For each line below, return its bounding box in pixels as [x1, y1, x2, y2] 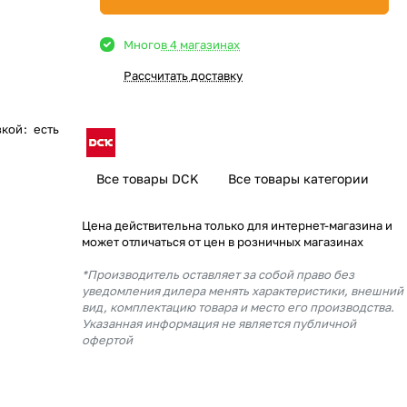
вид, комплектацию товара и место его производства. [82, 300, 394, 314]
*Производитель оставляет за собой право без [82, 267, 354, 282]
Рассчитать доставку [124, 68, 243, 83]
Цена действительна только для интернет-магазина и [82, 218, 392, 233]
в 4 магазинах [161, 37, 240, 52]
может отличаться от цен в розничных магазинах [82, 234, 363, 249]
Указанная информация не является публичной [82, 316, 356, 331]
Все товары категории [228, 171, 369, 186]
